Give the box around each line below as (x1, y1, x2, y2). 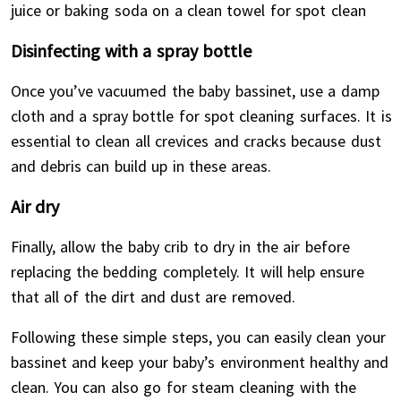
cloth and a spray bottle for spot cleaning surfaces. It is (10, 106, 392, 126)
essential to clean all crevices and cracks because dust (10, 131, 381, 151)
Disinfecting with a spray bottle (10, 39, 252, 62)
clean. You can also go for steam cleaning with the (10, 377, 357, 397)
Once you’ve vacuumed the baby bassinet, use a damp (10, 81, 380, 101)
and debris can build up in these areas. (10, 156, 272, 176)
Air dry (10, 195, 59, 218)
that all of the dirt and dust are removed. (10, 286, 295, 307)
